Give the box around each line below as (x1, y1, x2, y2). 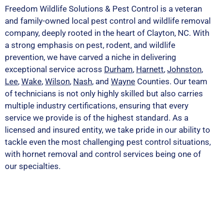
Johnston (167, 64, 201, 75)
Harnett (136, 64, 164, 75)
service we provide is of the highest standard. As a (5, 113, 188, 123)
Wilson (45, 77, 70, 87)
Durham (104, 64, 133, 75)
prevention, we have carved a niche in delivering (5, 52, 176, 62)
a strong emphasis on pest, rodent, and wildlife (5, 40, 175, 50)
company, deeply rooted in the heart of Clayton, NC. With (5, 28, 209, 38)
